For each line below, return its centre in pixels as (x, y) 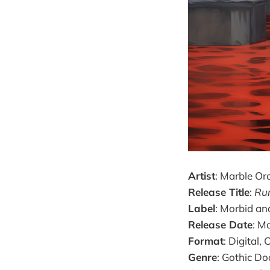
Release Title (219, 192)
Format (206, 241)
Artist (202, 176)
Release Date (220, 225)
